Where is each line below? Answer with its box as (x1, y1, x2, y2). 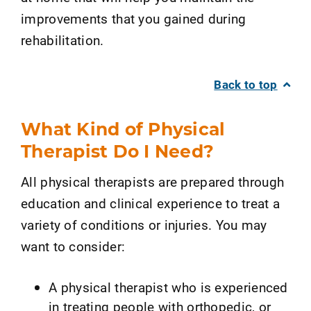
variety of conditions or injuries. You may (21, 216, 267, 233)
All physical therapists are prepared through (21, 173, 285, 190)
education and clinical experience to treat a (21, 194, 280, 212)
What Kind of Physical (21, 118, 226, 140)
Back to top (214, 76, 278, 92)
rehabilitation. (21, 31, 104, 49)
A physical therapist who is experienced (49, 278, 288, 296)
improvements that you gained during (21, 9, 246, 27)
